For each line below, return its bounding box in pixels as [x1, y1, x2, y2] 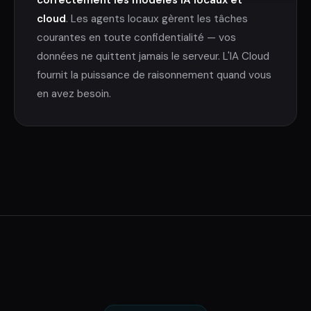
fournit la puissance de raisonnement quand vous [37, 67, 271, 82]
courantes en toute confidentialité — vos [37, 30, 236, 44]
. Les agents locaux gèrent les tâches [66, 11, 248, 26]
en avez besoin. [37, 86, 111, 101]
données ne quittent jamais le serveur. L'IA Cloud [37, 49, 269, 63]
